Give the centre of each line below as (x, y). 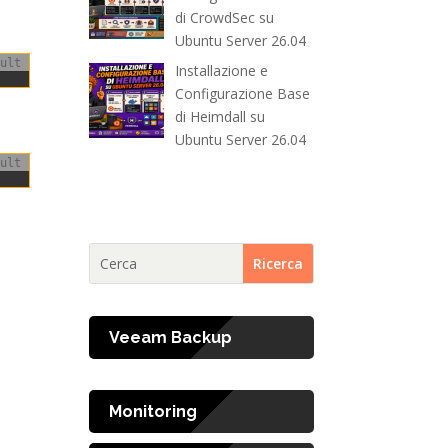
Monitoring (153, 412)
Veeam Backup (171, 338)
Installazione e (221, 71)
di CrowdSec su (224, 18)
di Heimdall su (219, 117)
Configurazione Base (242, 94)
